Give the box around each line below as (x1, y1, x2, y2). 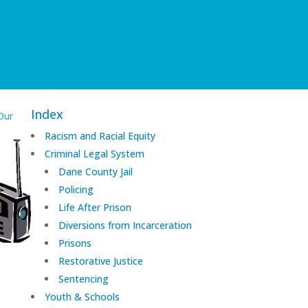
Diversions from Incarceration (58, 219, 192, 232)
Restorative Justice (58, 254, 143, 268)
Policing (58, 183, 93, 197)
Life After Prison (58, 201, 131, 214)
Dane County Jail (58, 165, 133, 179)
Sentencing (58, 272, 109, 286)
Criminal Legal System (44, 147, 144, 161)
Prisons (58, 236, 91, 250)
